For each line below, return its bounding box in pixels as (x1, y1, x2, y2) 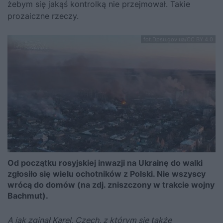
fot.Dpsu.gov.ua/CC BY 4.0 (143, 36, 213, 43)
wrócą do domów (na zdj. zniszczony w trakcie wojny (7, 179, 215, 190)
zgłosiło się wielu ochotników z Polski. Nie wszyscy (7, 168, 206, 179)
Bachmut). (7, 190, 48, 201)
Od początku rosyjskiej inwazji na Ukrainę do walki (7, 157, 203, 168)
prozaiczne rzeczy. (7, 11, 79, 21)
